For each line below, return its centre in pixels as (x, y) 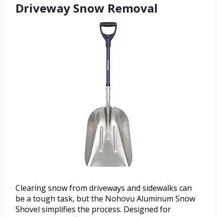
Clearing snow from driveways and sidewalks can (104, 188)
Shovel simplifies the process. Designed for (93, 209)
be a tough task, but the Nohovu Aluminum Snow (105, 198)
